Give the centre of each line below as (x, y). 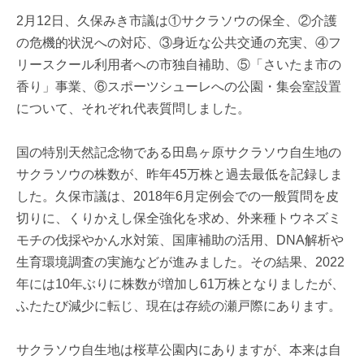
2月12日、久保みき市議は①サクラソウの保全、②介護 (177, 21)
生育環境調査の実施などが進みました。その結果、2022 (180, 262)
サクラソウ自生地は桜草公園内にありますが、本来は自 (179, 350)
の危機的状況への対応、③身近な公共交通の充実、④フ (179, 43)
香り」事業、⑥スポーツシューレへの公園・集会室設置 (179, 87)
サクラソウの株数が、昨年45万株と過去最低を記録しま (180, 175)
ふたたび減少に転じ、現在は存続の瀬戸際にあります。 (179, 306)
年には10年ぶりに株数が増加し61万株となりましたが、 (180, 284)
